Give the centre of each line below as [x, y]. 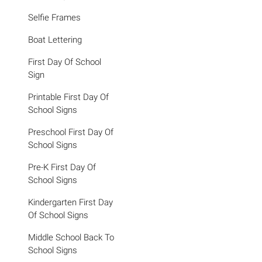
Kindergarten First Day [70, 202]
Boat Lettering [55, 40]
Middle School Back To [71, 237]
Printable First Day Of [68, 97]
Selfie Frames [54, 18]
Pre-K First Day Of [62, 167]
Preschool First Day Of [71, 132]
